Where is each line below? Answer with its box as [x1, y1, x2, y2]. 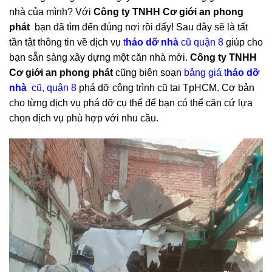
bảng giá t [184, 110, 226, 121]
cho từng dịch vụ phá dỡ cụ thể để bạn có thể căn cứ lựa [9, 141, 253, 152]
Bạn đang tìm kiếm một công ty [9, 19, 143, 30]
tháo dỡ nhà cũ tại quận [143, 19, 245, 30]
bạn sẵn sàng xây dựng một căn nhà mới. [9, 95, 190, 106]
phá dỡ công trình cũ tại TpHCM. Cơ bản [79, 126, 254, 137]
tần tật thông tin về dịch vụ [9, 80, 123, 91]
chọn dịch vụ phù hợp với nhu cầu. [9, 156, 158, 167]
